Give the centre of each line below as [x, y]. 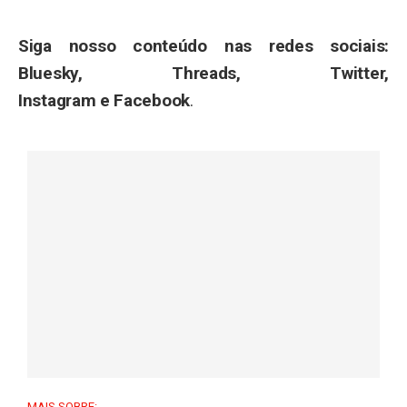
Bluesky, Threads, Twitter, [203, 73]
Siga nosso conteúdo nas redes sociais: [203, 45]
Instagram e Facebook [104, 100]
